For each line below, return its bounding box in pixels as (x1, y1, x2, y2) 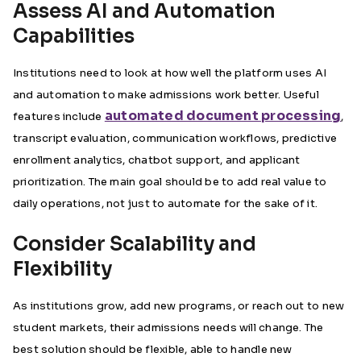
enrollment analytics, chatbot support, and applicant (13, 153, 301, 167)
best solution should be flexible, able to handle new (13, 342, 293, 356)
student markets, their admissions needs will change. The (13, 321, 324, 334)
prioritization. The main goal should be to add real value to (13, 175, 327, 189)
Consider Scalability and (13, 232, 256, 256)
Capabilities (13, 24, 135, 48)
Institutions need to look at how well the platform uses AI (13, 66, 327, 80)
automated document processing (104, 107, 342, 124)
